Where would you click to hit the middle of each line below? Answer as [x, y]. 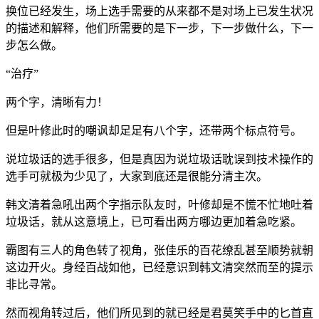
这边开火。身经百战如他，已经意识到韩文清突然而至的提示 [159, 267]
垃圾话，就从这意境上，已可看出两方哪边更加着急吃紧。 [154, 221]
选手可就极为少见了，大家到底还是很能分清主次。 [137, 176]
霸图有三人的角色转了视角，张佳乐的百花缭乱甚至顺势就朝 [159, 250]
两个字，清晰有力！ [57, 102]
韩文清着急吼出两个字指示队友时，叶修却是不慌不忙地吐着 [159, 204]
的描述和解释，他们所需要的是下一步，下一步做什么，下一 [159, 28]
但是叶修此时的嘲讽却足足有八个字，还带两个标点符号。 [154, 130]
